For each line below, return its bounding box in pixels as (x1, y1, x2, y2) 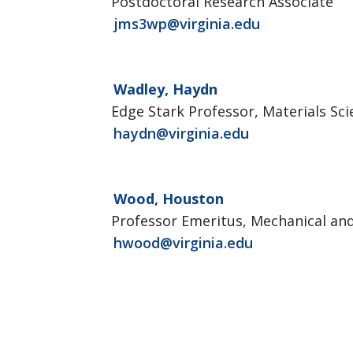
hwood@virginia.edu (113, 233, 253, 252)
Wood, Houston (113, 189, 224, 208)
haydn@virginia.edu (113, 124, 249, 143)
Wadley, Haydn (113, 80, 217, 98)
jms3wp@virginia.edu (113, 14, 260, 33)
